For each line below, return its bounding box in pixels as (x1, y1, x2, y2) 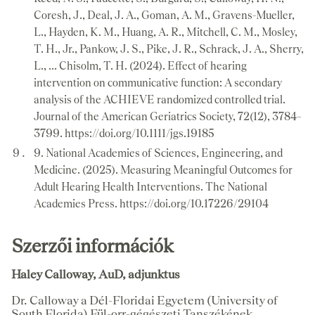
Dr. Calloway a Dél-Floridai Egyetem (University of (11, 292, 278, 307)
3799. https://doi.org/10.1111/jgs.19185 (34, 127, 214, 139)
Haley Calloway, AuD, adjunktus (11, 266, 180, 281)
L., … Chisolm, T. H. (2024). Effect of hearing (34, 59, 247, 72)
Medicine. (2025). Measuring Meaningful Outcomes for (34, 163, 292, 176)
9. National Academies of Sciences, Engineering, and (34, 146, 283, 159)
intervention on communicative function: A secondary (34, 76, 282, 89)
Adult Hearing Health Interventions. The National (34, 180, 267, 193)
